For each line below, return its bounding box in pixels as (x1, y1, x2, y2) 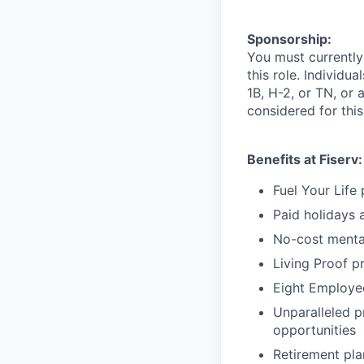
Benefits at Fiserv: (247, 151, 362, 167)
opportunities (273, 322, 356, 338)
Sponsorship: (247, 31, 331, 47)
